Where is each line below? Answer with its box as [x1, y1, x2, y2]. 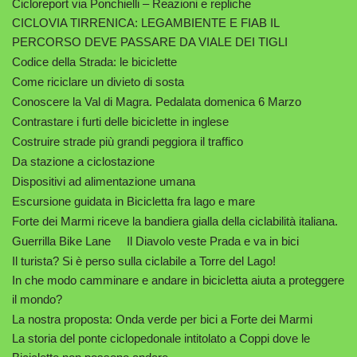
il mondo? [12, 292, 62, 306]
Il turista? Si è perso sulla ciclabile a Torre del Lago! [12, 253, 276, 268]
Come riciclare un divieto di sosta [12, 74, 184, 88]
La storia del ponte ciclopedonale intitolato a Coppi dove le [12, 331, 310, 345]
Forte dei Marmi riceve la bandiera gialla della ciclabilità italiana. [12, 214, 338, 228]
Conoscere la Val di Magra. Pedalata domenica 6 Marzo [12, 94, 301, 108]
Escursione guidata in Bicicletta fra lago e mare [12, 194, 255, 208]
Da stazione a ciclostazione [12, 154, 155, 168]
